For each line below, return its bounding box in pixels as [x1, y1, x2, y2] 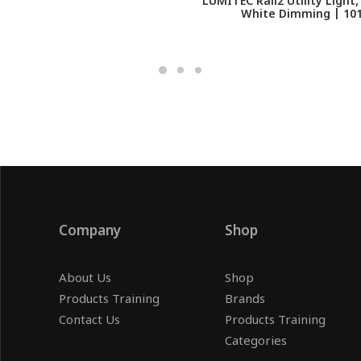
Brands [225, 293, 265, 308]
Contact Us [59, 313, 120, 329]
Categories [225, 334, 287, 350]
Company [59, 223, 121, 241]
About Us [59, 272, 111, 287]
